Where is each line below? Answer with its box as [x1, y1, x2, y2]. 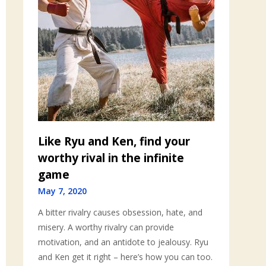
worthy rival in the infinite [38, 150, 185, 166]
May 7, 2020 [38, 185, 87, 197]
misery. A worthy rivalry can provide [38, 221, 175, 233]
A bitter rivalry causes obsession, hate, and [38, 206, 203, 218]
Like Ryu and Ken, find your [38, 133, 191, 149]
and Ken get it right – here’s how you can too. [38, 251, 213, 262]
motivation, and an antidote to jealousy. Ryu [38, 236, 209, 248]
